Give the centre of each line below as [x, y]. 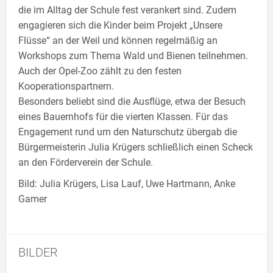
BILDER [38, 252]
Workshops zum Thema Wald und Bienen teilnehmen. [133, 55]
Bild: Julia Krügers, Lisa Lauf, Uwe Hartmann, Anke [127, 183]
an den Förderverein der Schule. [86, 162]
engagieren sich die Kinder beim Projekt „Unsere [120, 25]
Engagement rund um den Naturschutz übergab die [128, 132]
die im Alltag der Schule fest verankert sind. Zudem [127, 10]
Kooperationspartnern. [67, 86]
